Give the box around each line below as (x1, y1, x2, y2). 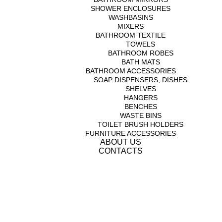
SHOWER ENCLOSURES (91, 4, 171, 12)
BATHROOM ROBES (108, 49, 173, 57)
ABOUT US (100, 138, 142, 146)
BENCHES (124, 103, 157, 111)
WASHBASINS (108, 13, 153, 21)
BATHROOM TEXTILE (96, 31, 166, 39)
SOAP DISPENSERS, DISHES (94, 76, 188, 84)
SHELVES (125, 85, 156, 93)
